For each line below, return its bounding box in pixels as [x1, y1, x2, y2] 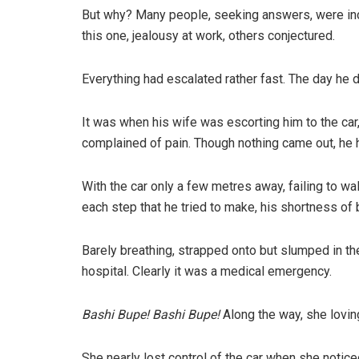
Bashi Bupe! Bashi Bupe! [82, 307, 223, 323]
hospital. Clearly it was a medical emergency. [82, 264, 332, 280]
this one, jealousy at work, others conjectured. [82, 28, 335, 44]
